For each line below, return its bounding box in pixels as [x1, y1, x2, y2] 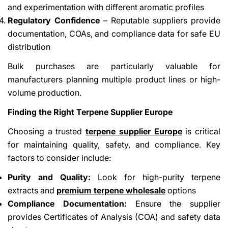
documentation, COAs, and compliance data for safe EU [8, 28, 220, 39]
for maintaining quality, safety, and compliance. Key [8, 139, 220, 150]
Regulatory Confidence [8, 15, 100, 25]
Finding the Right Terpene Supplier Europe [8, 106, 173, 117]
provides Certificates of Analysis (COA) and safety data [8, 211, 220, 222]
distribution [8, 41, 50, 52]
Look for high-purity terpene [91, 172, 220, 182]
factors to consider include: [8, 152, 111, 163]
